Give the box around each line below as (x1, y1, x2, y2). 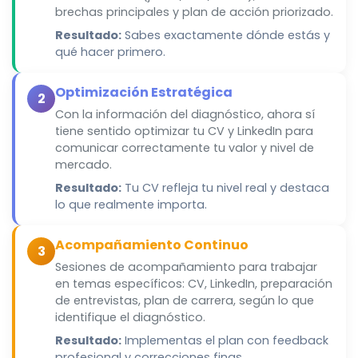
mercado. (55, 157, 112, 173)
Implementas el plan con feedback (121, 332, 328, 349)
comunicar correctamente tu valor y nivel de (55, 140, 314, 157)
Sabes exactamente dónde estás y (121, 27, 330, 44)
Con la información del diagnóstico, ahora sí (55, 106, 315, 123)
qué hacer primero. (55, 44, 165, 61)
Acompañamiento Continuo (55, 236, 249, 255)
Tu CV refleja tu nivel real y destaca (121, 180, 329, 197)
